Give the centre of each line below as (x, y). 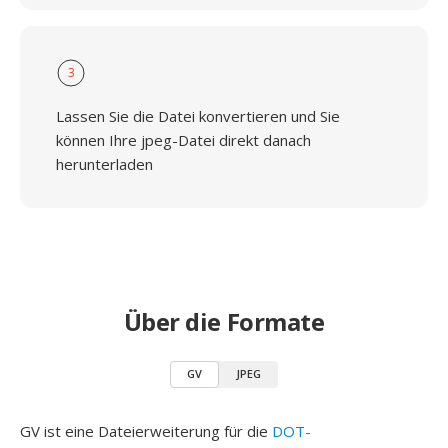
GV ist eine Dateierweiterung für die (146, 431)
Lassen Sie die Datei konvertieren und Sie (198, 116)
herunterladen (104, 164)
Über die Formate (224, 321)
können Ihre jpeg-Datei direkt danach (183, 140)
